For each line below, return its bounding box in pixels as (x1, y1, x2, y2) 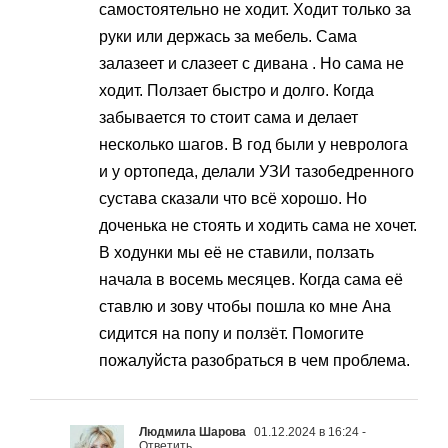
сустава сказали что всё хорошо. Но (99, 190, 367, 208)
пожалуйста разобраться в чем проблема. (99, 352, 410, 370)
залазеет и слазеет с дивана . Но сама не (99, 55, 404, 73)
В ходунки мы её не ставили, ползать (99, 244, 374, 262)
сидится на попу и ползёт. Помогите (99, 325, 364, 343)
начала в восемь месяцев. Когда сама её (99, 271, 403, 289)
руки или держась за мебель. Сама (99, 28, 357, 46)
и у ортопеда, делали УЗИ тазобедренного (99, 163, 414, 181)
